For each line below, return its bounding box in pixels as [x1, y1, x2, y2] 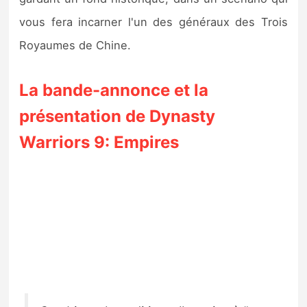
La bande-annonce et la [19, 80, 209, 101]
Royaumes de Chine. [19, 38, 132, 53]
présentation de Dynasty [19, 106, 216, 127]
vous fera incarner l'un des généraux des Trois [19, 15, 288, 29]
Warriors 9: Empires [19, 132, 180, 153]
